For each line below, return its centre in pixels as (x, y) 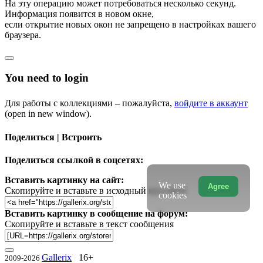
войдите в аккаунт (211, 103)
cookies (172, 195)
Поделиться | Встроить (53, 137)
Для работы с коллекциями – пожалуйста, (90, 103)
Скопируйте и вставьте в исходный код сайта (95, 190)
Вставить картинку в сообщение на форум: (96, 213)
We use (172, 185)
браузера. (23, 35)
